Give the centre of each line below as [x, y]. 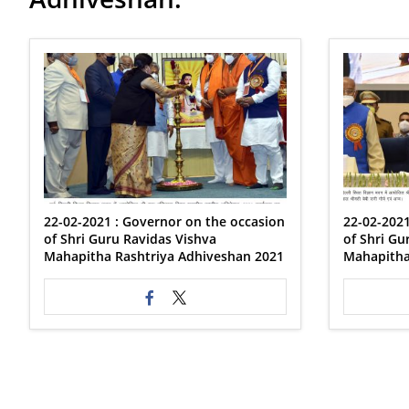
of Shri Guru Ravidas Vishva [130, 239]
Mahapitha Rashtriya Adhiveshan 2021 [164, 256]
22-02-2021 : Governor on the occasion [164, 221]
